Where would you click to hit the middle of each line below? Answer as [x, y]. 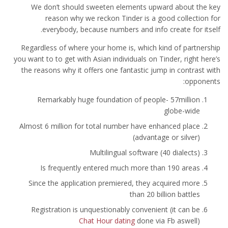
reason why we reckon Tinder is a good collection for [133, 18]
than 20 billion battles [165, 194]
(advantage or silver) [166, 137]
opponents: [203, 81]
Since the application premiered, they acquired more [114, 183]
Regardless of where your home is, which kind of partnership [121, 48]
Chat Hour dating [107, 221]
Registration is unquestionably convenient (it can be [116, 209]
